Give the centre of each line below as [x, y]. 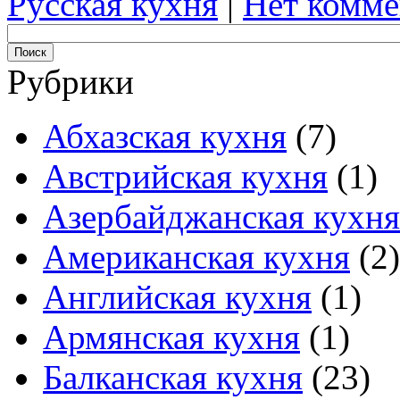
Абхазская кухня [165, 137]
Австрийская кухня [185, 177]
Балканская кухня [173, 378]
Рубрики [71, 82]
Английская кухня [177, 297]
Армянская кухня [171, 337]
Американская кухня [196, 257]
